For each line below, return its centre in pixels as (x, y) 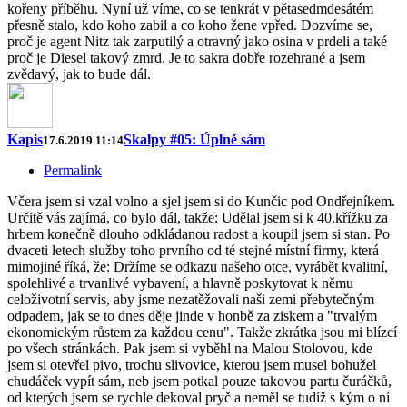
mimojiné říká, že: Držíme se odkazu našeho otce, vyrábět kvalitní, (198, 267)
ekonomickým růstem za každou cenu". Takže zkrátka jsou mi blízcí (202, 333)
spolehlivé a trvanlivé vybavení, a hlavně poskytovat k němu (180, 283)
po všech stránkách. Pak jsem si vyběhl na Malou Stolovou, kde (190, 349)
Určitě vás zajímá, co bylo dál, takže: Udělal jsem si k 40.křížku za (198, 218)
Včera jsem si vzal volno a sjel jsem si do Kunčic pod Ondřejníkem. (201, 202)
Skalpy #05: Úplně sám (194, 140)
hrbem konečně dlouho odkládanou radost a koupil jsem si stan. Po (199, 234)
